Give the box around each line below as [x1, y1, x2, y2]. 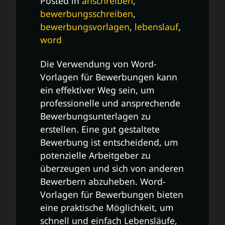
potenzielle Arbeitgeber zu [40, 149, 151, 161]
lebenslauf [135, 20, 178, 33]
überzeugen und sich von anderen [40, 162, 184, 174]
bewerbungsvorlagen [40, 20, 130, 33]
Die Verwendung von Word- [40, 57, 157, 70]
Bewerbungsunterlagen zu [40, 109, 151, 122]
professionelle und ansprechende [40, 96, 180, 109]
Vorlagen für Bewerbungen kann [40, 70, 177, 83]
